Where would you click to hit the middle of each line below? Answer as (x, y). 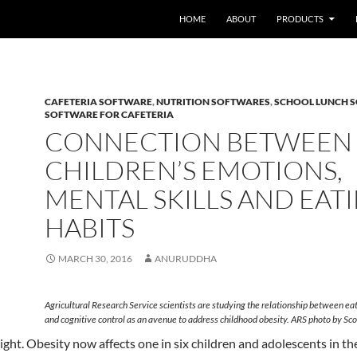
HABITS (90, 228)
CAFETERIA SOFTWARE (98, 102)
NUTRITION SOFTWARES (213, 102)
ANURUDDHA (186, 259)
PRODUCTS (300, 19)
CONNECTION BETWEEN (198, 141)
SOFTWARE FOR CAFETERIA (109, 114)
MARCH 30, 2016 (95, 259)
